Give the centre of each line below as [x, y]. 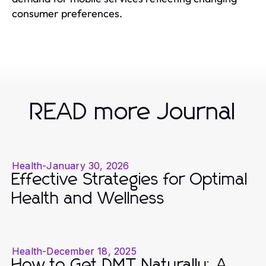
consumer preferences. [67, 13]
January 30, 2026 [88, 165]
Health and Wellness [88, 199]
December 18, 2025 [91, 251]
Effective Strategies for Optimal [130, 180]
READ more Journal [133, 112]
